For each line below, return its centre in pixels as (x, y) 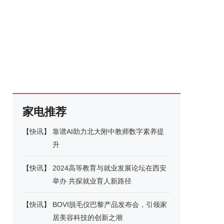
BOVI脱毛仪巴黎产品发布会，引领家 (110, 204)
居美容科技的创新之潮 (87, 217)
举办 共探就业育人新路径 (92, 181)
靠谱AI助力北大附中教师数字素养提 (108, 131)
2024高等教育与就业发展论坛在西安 (109, 168)
